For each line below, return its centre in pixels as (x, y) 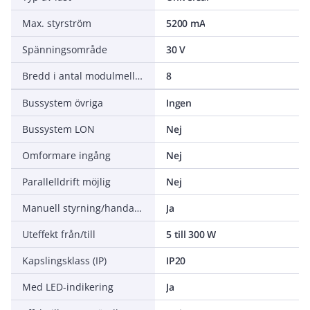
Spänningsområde (65, 49)
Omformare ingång (66, 155)
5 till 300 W (191, 234)
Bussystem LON (58, 129)
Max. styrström (57, 23)
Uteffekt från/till (59, 234)
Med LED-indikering (68, 287)
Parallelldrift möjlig (66, 182)
